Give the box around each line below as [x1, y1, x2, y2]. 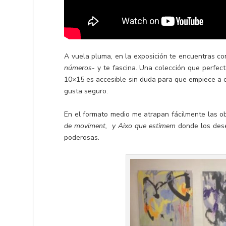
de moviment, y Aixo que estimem [64, 121, 178, 131]
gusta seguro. [64, 86, 108, 96]
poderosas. [64, 132, 100, 142]
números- [64, 63, 95, 73]
